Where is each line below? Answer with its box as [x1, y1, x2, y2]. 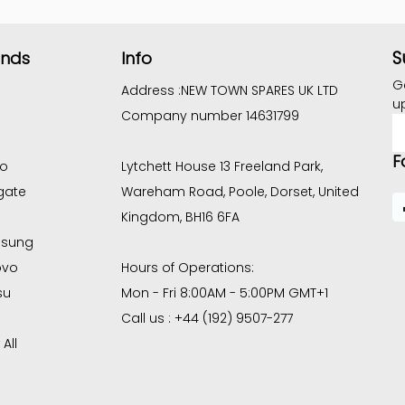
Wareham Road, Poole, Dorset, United [120, 183, 359, 202]
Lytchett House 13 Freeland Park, [120, 157, 323, 176]
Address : [120, 81, 181, 100]
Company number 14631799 [120, 107, 299, 126]
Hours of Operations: [120, 259, 254, 278]
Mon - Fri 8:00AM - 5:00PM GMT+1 [120, 284, 328, 303]
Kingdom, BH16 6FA [120, 208, 240, 227]
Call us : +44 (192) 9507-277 [120, 309, 293, 328]
